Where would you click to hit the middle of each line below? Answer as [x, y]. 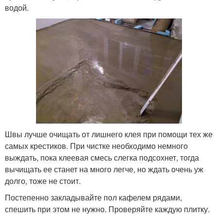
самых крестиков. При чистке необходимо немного [96, 146]
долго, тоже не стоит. [43, 181]
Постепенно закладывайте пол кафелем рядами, [93, 198]
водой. [17, 7]
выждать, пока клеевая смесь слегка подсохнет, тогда [102, 158]
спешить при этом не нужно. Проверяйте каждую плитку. [107, 209]
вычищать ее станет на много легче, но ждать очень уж [104, 169]
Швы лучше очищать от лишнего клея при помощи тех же [109, 134]
